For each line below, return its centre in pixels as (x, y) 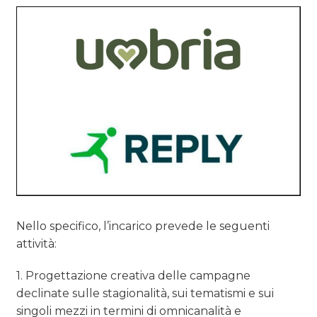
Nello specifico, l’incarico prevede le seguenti (143, 226)
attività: (37, 244)
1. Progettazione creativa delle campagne (134, 276)
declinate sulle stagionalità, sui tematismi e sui (145, 294)
